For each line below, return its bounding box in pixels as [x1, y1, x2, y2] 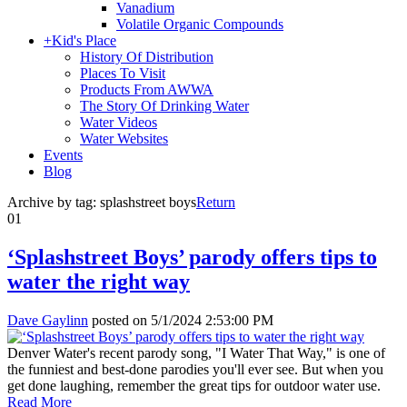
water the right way [7, 269, 190, 293]
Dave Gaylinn [7, 312, 88, 328]
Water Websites [80, 131, 168, 146]
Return [196, 194, 235, 210]
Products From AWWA [80, 82, 213, 97]
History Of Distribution [80, 49, 213, 65]
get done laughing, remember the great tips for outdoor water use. [7, 377, 381, 393]
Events [44, 147, 83, 163]
